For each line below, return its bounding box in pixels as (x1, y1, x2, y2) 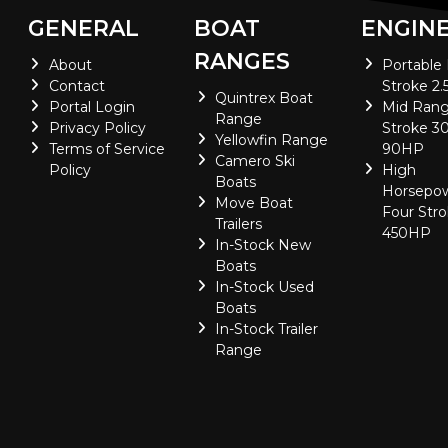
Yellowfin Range (215, 131, 329, 149)
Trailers (215, 215, 263, 233)
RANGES (194, 48, 291, 75)
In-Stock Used (215, 278, 315, 296)
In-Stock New (215, 236, 312, 254)
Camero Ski (215, 152, 296, 170)
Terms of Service (48, 140, 165, 158)
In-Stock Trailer (215, 320, 319, 338)
